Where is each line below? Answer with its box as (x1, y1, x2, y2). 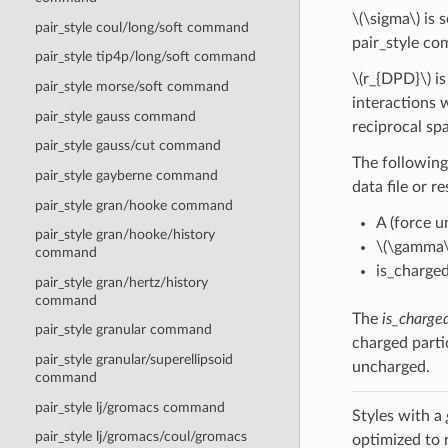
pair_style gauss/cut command (34, 138, 221, 154)
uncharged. (351, 358, 430, 375)
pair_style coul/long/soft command (34, 19, 249, 35)
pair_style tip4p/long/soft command (34, 49, 256, 65)
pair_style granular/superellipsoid (34, 352, 233, 368)
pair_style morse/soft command (34, 79, 229, 95)
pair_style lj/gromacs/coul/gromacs (34, 429, 247, 445)
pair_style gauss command (34, 108, 196, 124)
